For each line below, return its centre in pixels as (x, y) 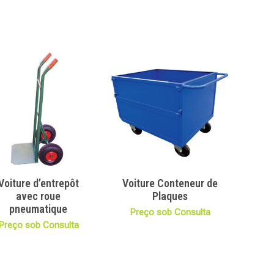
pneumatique (39, 209)
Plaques (170, 196)
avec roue (39, 196)
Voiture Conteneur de (170, 183)
